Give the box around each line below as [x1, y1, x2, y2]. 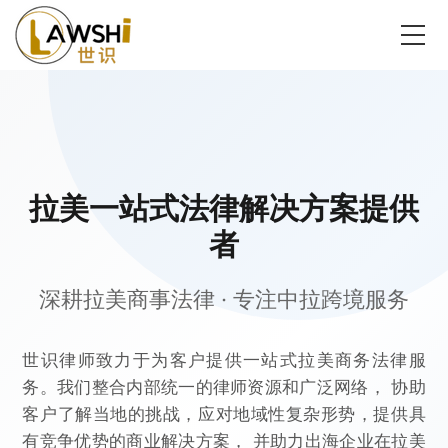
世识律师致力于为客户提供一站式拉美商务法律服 [22, 350, 426, 370]
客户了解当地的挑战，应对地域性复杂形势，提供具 [22, 404, 426, 424]
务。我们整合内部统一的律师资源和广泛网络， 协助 [22, 377, 426, 397]
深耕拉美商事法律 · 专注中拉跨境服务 [39, 286, 409, 312]
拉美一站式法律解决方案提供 [29, 190, 419, 226]
